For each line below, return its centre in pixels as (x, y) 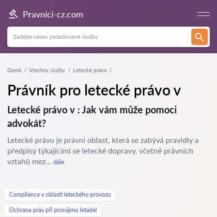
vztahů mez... (30, 161)
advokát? (27, 123)
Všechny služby (47, 70)
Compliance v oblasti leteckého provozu (60, 194)
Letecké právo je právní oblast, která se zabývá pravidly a (103, 140)
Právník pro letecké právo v (94, 90)
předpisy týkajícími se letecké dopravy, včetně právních (100, 150)
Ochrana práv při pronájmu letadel (53, 210)
